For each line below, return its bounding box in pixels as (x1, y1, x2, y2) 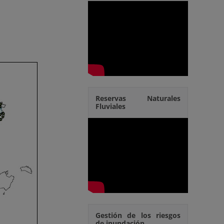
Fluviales (95, 101, 125, 111)
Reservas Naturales (95, 93, 180, 103)
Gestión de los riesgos (95, 210, 180, 220)
